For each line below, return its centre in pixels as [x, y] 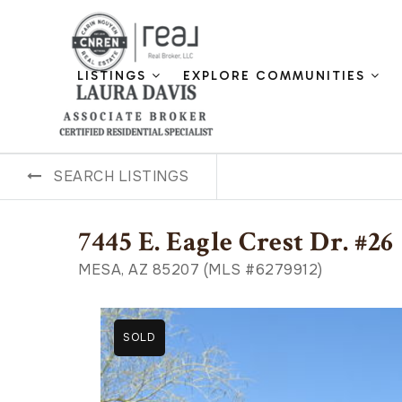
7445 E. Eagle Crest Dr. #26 [236, 242]
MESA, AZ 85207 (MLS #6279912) [201, 270]
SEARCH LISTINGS [121, 176]
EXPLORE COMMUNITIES [277, 76]
